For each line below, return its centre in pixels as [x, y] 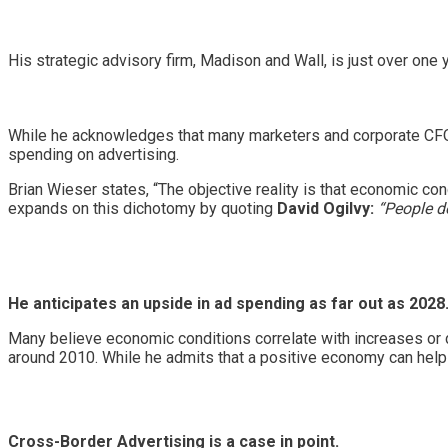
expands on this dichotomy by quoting [142, 208]
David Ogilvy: [325, 208]
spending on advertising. [93, 154]
